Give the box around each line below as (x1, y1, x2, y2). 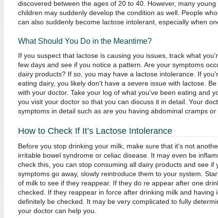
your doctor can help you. (18, 207, 96, 215)
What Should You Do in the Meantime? (18, 37, 152, 45)
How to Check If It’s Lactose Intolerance (18, 126, 172, 136)
